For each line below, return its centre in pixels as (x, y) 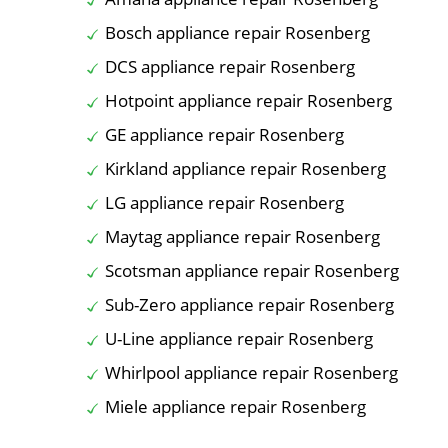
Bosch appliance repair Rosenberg (237, 32)
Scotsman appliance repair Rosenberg (252, 270)
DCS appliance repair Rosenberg (230, 66)
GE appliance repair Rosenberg (224, 134)
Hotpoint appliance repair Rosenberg (248, 100)
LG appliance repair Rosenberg (224, 202)
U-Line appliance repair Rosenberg (239, 338)
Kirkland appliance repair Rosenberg (245, 168)
